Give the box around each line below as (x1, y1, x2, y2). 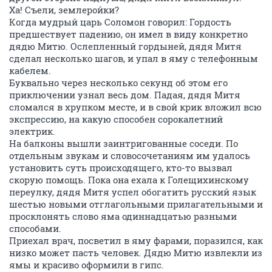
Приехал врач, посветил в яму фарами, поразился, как (9, 234, 263, 246)
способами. (9, 222, 61, 234)
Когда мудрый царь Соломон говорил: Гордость (9, 16, 231, 28)
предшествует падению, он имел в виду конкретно (9, 28, 248, 40)
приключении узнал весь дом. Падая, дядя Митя (9, 89, 240, 101)
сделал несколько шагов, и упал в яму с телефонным (9, 52, 258, 64)
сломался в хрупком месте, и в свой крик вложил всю (9, 101, 262, 113)
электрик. (9, 125, 55, 137)
